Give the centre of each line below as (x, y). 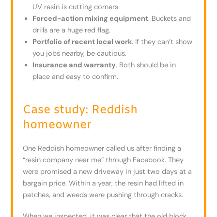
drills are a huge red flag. (72, 31)
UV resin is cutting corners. (76, 7)
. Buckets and (170, 19)
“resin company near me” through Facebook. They (103, 160)
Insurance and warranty (74, 65)
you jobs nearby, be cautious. (80, 54)
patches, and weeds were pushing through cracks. (103, 195)
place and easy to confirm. (76, 77)
